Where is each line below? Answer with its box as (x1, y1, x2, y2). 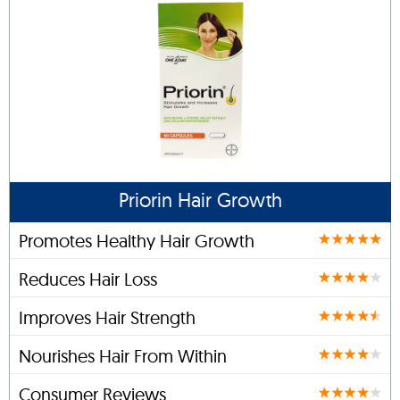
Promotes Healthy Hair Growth (19, 229, 254, 252)
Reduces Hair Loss (19, 267, 157, 290)
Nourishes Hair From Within (19, 344, 227, 367)
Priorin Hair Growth (119, 187, 282, 212)
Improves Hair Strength (19, 305, 196, 329)
